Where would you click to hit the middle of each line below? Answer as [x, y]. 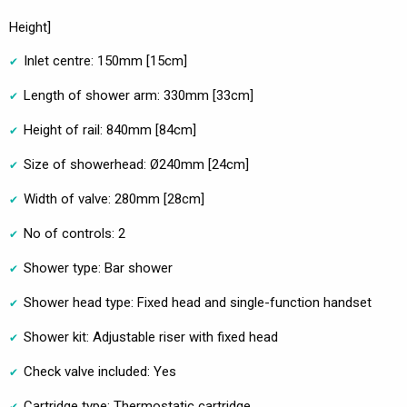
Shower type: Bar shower [98, 268]
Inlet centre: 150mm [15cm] [105, 61]
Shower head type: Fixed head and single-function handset [198, 303]
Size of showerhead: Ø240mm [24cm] [136, 165]
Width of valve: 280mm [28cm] [114, 199]
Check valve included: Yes [100, 372]
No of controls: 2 [74, 234]
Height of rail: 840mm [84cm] [110, 130]
